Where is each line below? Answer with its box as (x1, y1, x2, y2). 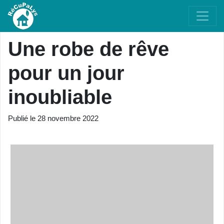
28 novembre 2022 (37, 114, 98, 122)
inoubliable (8, 86, 112, 108)
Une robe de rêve (8, 38, 169, 60)
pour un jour (8, 62, 124, 84)
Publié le (8, 114, 37, 122)
